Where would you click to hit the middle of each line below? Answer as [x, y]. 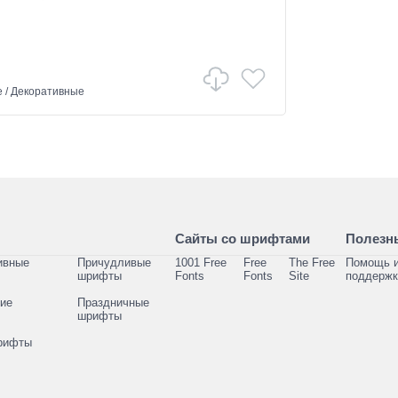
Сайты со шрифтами [242, 239]
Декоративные [48, 92]
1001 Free [200, 263]
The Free [311, 263]
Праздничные [113, 302]
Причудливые [114, 263]
